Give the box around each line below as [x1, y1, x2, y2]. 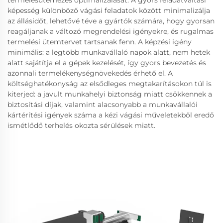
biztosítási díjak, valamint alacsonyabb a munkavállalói [7, 100, 198, 109]
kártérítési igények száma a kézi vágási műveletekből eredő [7, 111, 214, 119]
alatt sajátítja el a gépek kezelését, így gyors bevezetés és [7, 58, 206, 67]
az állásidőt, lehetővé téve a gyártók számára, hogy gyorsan [7, 16, 215, 25]
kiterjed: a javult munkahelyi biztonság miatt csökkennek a [7, 90, 212, 99]
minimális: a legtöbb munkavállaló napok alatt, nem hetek [7, 48, 210, 57]
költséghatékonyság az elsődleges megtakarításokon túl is [7, 79, 212, 88]
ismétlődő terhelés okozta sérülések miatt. [7, 121, 155, 130]
